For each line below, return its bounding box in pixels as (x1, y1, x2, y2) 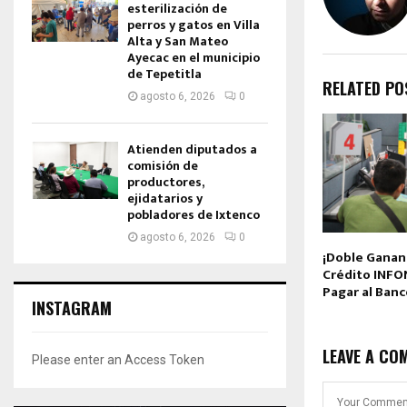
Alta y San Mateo (127, 31, 228, 52)
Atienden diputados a (127, 139, 257, 160)
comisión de (127, 155, 198, 176)
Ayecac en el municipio (127, 47, 260, 68)
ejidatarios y (127, 188, 203, 209)
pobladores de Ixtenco (127, 204, 260, 225)
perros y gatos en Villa (127, 15, 260, 35)
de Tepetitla (127, 64, 202, 84)
